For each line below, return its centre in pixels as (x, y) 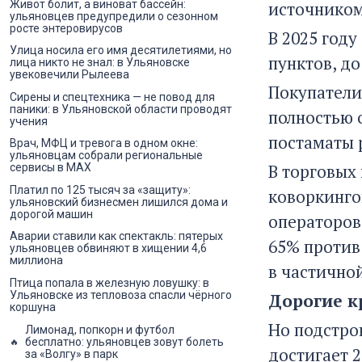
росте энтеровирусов (66, 28)
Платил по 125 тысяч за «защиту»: (100, 189)
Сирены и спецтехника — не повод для (112, 97)
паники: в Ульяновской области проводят (121, 109)
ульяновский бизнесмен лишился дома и (119, 202)
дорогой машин (51, 214)
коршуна (33, 307)
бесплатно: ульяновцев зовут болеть (124, 341)
